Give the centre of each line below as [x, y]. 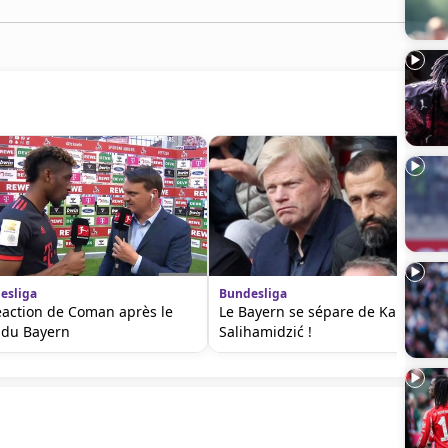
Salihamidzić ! [265, 331]
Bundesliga [253, 293]
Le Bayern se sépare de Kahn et [325, 311]
